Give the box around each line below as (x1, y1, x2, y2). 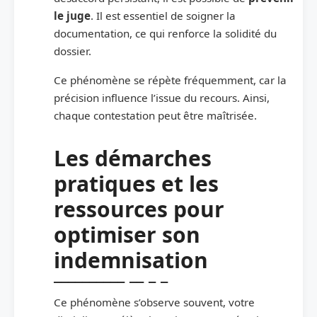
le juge (54, 8, 91, 23)
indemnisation (54, 246, 208, 275)
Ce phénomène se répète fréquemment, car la (54, 73, 287, 88)
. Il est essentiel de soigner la (91, 8, 236, 23)
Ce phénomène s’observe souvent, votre (54, 295, 255, 310)
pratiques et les (54, 169, 219, 199)
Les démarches (54, 144, 212, 173)
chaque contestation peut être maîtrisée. (54, 108, 257, 123)
